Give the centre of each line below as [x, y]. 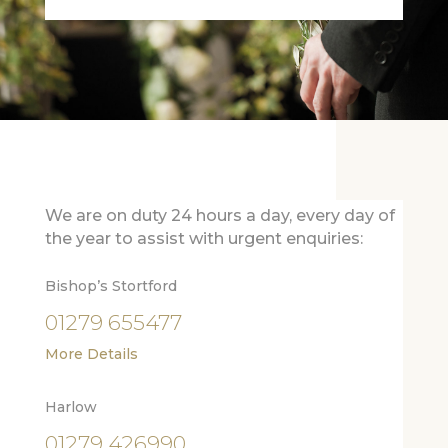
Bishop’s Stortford [110, 286]
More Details [91, 354]
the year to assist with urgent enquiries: [203, 238]
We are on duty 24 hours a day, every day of [219, 215]
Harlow [70, 407]
